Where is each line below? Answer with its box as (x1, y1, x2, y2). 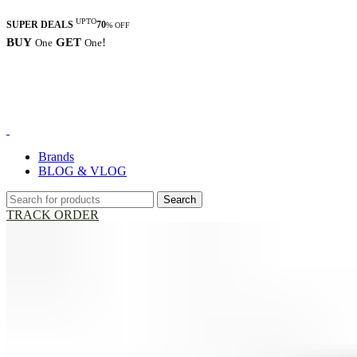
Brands (38, 149, 74, 163)
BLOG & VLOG (38, 163, 127, 178)
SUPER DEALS (6, 19, 73, 30)
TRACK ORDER (6, 207, 99, 222)
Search (163, 193, 196, 206)
